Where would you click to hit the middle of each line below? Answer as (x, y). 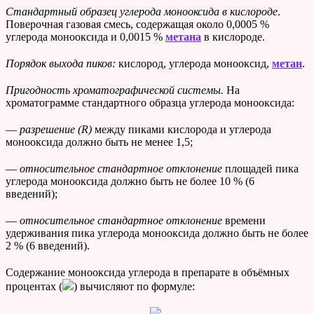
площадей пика (260, 169)
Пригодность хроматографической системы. (116, 90)
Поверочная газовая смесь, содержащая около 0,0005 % (137, 25)
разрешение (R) (56, 130)
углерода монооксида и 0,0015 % (86, 37)
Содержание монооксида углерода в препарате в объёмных (148, 273)
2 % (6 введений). (48, 246)
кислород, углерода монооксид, (194, 64)
